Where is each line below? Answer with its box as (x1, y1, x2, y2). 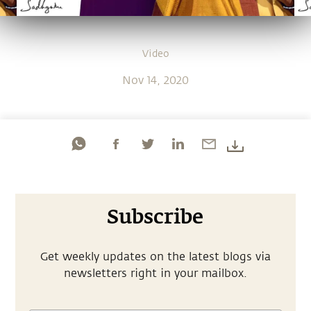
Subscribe (107, 208, 204, 228)
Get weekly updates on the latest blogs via (40, 250, 271, 263)
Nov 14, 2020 (122, 74, 189, 87)
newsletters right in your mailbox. (63, 267, 247, 280)
